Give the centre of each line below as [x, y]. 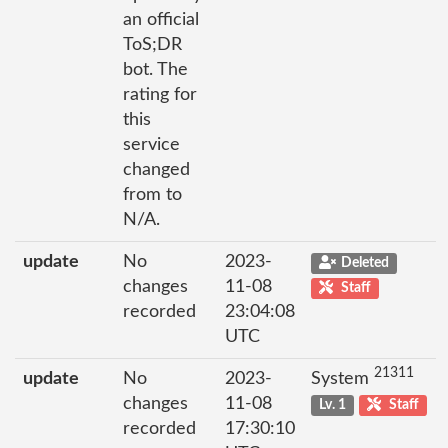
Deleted [364, 263]
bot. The [155, 70]
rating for [160, 95]
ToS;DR [152, 45]
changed [156, 170]
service [151, 145]
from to [152, 195]
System [342, 379]
